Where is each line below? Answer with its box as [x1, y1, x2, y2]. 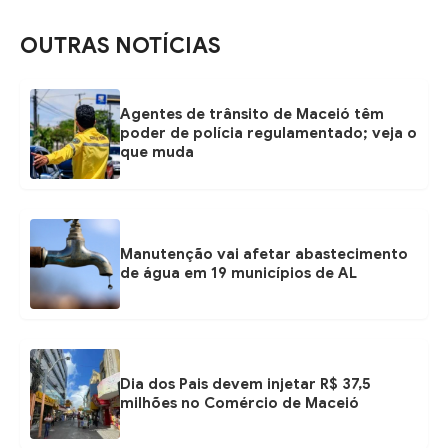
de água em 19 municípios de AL [120, 263, 357, 282]
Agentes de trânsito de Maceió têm [120, 105, 384, 124]
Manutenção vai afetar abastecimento [120, 244, 408, 263]
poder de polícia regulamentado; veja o [120, 124, 417, 143]
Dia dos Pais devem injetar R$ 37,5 [120, 374, 371, 393]
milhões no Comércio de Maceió [120, 393, 359, 412]
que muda [120, 143, 194, 162]
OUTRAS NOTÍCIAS [20, 31, 221, 59]
